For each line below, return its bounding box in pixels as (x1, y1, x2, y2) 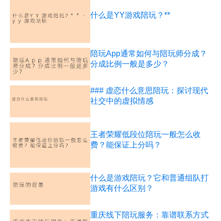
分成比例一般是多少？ (90, 60, 170, 69)
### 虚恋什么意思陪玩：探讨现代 (90, 86, 209, 95)
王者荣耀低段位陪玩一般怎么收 (90, 130, 201, 139)
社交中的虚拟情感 (90, 97, 154, 106)
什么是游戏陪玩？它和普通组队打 (90, 174, 209, 183)
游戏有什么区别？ (90, 184, 154, 193)
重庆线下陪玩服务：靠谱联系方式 (90, 211, 209, 220)
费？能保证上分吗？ (90, 140, 162, 149)
